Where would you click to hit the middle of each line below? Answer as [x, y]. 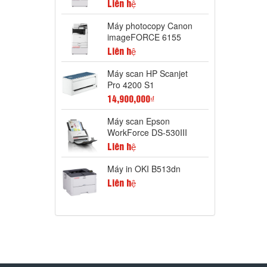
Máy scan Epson [138, 121]
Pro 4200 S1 [131, 85]
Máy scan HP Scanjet [147, 74]
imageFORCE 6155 [144, 37]
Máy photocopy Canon [150, 26]
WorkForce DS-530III [147, 133]
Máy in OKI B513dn [144, 169]
